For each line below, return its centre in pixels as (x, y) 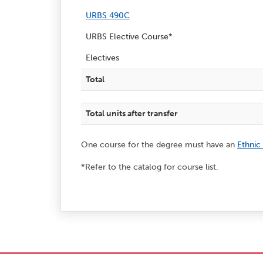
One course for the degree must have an (159, 144)
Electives (102, 58)
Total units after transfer (132, 113)
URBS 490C (108, 15)
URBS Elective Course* (129, 36)
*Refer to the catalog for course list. (150, 167)
